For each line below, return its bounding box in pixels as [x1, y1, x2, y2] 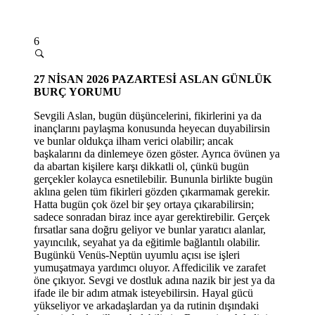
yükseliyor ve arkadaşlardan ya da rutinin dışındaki [34, 299, 259, 311]
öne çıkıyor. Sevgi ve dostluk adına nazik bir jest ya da [34, 274, 275, 286]
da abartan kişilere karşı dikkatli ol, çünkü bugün [34, 160, 249, 172]
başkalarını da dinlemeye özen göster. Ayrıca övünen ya [34, 147, 280, 160]
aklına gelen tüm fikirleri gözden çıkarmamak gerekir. [34, 185, 270, 198]
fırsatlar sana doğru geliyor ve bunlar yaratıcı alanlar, [34, 223, 266, 236]
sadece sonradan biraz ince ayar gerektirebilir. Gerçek [34, 210, 270, 223]
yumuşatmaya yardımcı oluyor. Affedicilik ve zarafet [34, 261, 266, 274]
